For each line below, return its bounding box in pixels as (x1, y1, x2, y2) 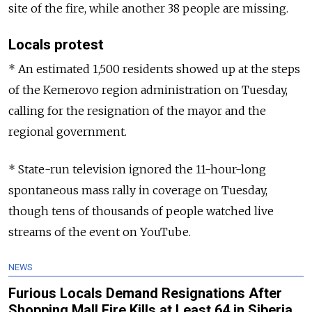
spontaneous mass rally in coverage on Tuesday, (8, 183, 267, 198)
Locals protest (8, 36, 104, 54)
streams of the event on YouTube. (8, 225, 191, 240)
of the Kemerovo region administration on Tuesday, (8, 83, 288, 97)
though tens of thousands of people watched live (8, 204, 274, 219)
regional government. (8, 125, 127, 139)
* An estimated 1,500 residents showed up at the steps (8, 62, 300, 77)
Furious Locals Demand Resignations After (8, 285, 282, 302)
